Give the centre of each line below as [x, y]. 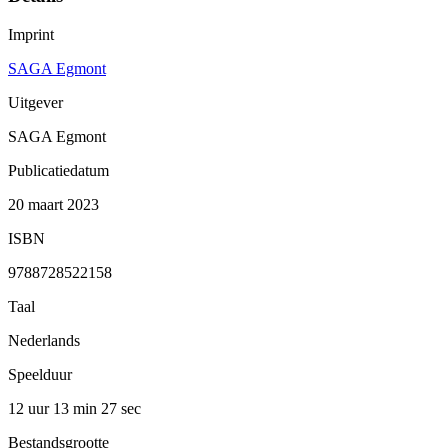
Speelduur [40, 374]
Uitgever [35, 102]
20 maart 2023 [53, 204]
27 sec [121, 408]
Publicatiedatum [58, 170]
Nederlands [44, 340]
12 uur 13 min [54, 408]
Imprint [31, 34]
